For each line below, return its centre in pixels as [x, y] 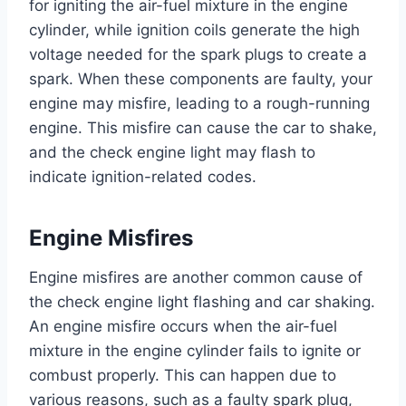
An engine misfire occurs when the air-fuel [183, 326]
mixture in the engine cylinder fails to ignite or [195, 350]
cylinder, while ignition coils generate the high [194, 29]
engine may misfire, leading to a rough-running [199, 103]
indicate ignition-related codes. [143, 176]
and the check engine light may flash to [172, 152]
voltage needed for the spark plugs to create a [198, 54]
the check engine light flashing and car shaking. [202, 301]
